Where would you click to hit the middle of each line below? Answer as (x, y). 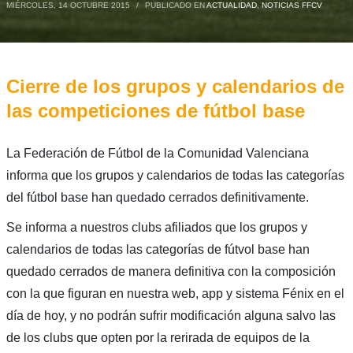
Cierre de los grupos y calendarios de (175, 86)
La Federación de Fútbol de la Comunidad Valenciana (157, 153)
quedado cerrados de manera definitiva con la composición (171, 271)
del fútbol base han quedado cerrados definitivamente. (157, 197)
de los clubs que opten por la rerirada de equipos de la (158, 337)
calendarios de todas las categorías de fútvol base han (158, 249)
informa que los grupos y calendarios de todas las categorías (175, 175)
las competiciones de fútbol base (155, 110)
